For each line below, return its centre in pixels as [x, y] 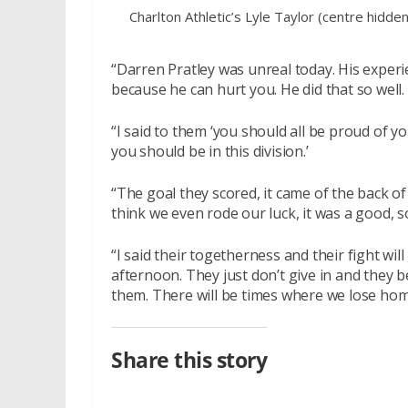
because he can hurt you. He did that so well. [258, 89]
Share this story [189, 361]
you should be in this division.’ [210, 151]
